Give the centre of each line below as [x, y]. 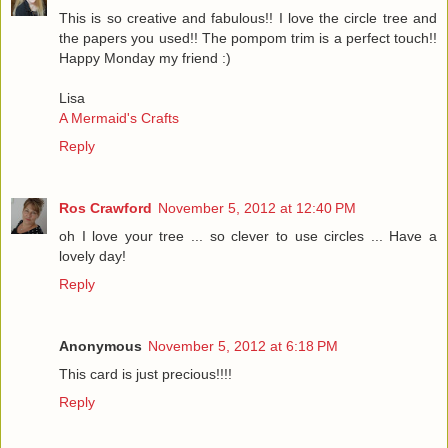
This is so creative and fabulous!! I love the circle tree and [248, 17]
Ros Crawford [105, 207]
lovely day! [92, 255]
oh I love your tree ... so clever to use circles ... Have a [248, 235]
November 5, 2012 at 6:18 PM [243, 345]
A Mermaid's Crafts [119, 117]
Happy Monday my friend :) [145, 57]
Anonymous [100, 345]
